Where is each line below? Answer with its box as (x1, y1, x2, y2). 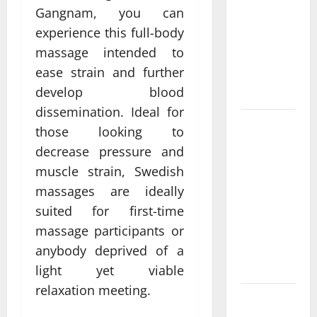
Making (240, 291, 273, 308)
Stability (240, 241, 279, 258)
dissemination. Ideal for (35, 103, 184, 120)
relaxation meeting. (35, 281, 151, 299)
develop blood (35, 83, 184, 100)
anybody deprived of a (35, 241, 184, 259)
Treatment (240, 67, 288, 83)
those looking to (35, 122, 184, 140)
